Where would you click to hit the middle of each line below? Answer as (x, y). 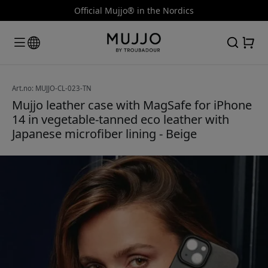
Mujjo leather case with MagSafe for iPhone (132, 105)
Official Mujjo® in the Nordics (134, 10)
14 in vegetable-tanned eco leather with (121, 119)
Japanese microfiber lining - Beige (104, 133)
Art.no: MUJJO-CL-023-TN (52, 88)
